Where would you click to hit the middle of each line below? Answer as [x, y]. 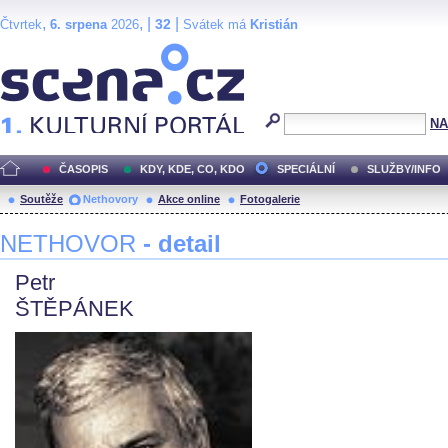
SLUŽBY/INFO [404, 169]
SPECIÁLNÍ [306, 169]
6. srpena [78, 24]
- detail [182, 243]
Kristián [274, 24]
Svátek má [216, 24]
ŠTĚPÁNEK [74, 308]
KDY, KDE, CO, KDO [192, 169]
